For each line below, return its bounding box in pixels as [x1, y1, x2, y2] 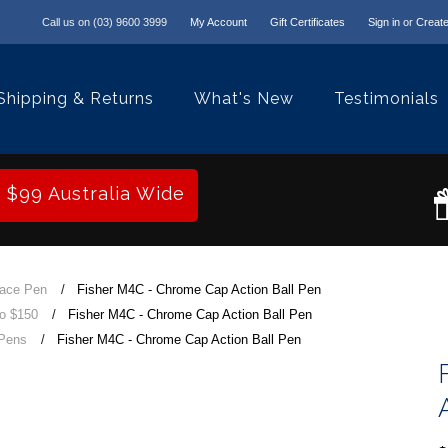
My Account [190, 16, 247, 28]
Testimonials [334, 89, 440, 108]
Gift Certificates [270, 16, 345, 28]
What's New [194, 89, 295, 108]
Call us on [42, 16, 93, 28]
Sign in [368, 16, 400, 28]
